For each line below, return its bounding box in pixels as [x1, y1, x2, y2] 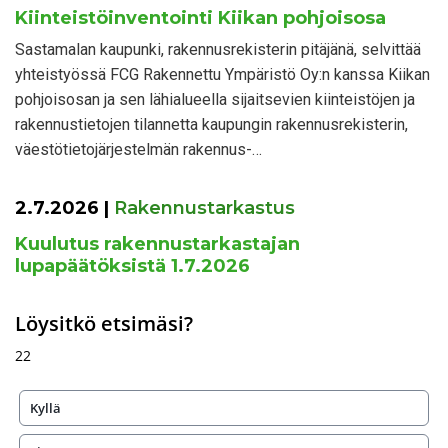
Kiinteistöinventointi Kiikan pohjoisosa [15, 6, 386, 29]
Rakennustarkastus [114, 196, 295, 219]
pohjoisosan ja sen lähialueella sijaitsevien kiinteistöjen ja [15, 89, 415, 109]
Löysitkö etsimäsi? [15, 309, 193, 337]
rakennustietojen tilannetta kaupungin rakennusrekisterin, [15, 114, 408, 134]
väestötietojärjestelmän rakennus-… [15, 139, 262, 159]
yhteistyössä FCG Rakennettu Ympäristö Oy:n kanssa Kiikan [15, 64, 430, 84]
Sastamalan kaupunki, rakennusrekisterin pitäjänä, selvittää [15, 39, 421, 59]
